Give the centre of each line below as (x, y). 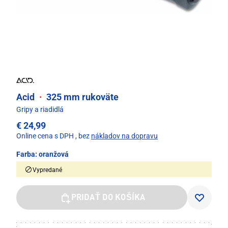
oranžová (54, 154)
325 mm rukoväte (81, 97)
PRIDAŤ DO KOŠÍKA (108, 198)
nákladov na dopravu (124, 136)
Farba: (27, 154)
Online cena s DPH (45, 136)
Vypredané (47, 170)
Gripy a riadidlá (40, 109)
